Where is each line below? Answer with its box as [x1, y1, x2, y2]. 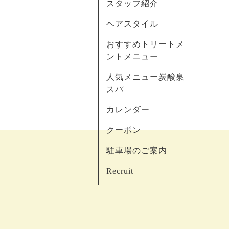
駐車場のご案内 [106, 146, 167, 155]
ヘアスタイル [106, 19, 158, 28]
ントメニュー [106, 52, 158, 61]
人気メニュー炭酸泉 [106, 73, 185, 81]
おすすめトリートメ [106, 40, 185, 49]
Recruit [106, 167, 133, 175]
